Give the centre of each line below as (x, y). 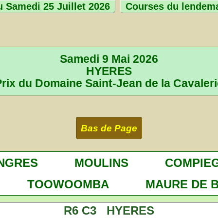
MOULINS (102, 163)
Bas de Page (109, 128)
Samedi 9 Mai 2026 (109, 59)
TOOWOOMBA (68, 184)
